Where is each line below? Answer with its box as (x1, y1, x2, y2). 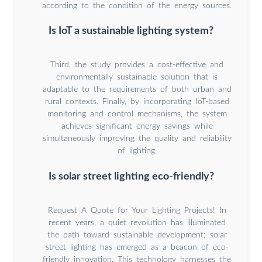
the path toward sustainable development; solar (47, 231, 227, 240)
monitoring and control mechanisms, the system (47, 110, 227, 119)
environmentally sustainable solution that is (56, 73, 218, 82)
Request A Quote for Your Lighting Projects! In (47, 206, 226, 215)
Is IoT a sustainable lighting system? (49, 26, 213, 36)
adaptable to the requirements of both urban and (42, 85, 232, 94)
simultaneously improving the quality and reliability (42, 135, 232, 143)
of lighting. (117, 147, 157, 156)
